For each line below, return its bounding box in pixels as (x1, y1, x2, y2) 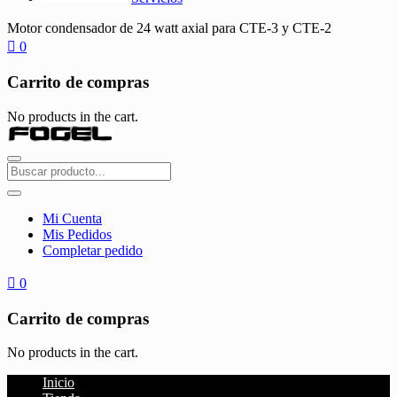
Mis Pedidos (43, 226, 112, 242)
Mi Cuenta (43, 210, 102, 226)
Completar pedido (43, 242, 143, 258)
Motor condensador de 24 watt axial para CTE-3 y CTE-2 (7, 20, 331, 36)
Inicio (43, 375, 74, 391)
